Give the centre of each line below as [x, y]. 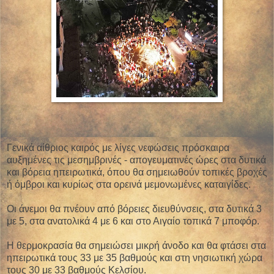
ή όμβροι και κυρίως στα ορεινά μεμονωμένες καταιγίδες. [129, 185]
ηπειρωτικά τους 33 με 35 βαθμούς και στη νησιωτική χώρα [135, 258]
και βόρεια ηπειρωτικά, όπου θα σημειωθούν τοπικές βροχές [137, 172]
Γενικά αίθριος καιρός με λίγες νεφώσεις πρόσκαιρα [118, 148]
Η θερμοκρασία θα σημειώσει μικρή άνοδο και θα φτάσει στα [136, 246]
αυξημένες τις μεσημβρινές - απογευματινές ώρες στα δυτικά [136, 160]
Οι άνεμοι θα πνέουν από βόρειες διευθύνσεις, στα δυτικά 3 [134, 209]
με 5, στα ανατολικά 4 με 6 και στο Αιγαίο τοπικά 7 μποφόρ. [133, 221]
